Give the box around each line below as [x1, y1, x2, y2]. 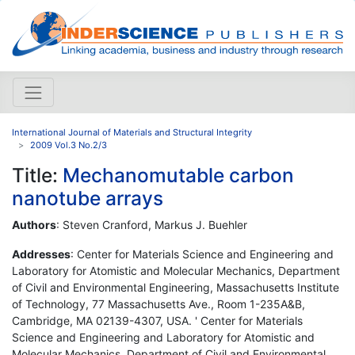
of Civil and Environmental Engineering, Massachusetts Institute [12, 280, 339, 294]
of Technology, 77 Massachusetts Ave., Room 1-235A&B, [12, 296, 305, 311]
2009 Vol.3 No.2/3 [30, 139, 107, 151]
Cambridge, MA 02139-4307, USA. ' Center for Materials [12, 313, 303, 327]
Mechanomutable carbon [63, 162, 294, 187]
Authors [12, 217, 56, 231]
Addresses [12, 246, 71, 261]
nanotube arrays [12, 185, 163, 210]
